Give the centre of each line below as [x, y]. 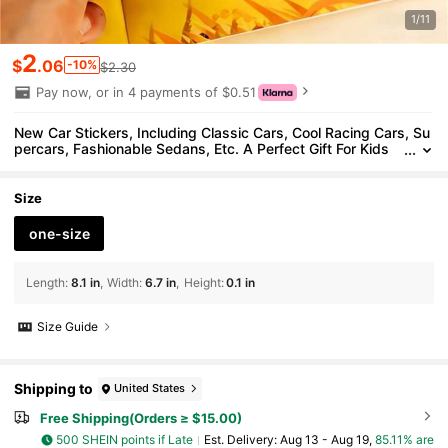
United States [150, 388]
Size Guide [68, 327]
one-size [59, 233]
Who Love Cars [65, 165]
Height [202, 283]
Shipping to [54, 389]
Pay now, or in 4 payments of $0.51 [145, 92]
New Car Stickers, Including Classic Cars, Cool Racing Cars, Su [222, 133]
